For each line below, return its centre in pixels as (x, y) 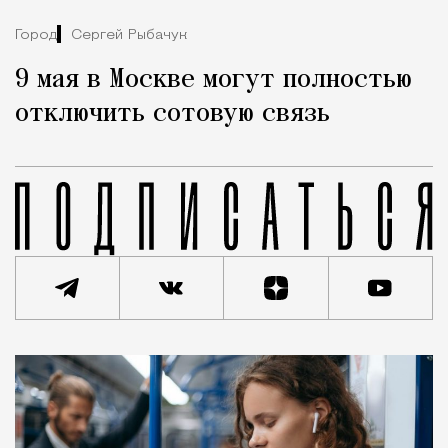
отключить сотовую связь (172, 114)
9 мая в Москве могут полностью (213, 80)
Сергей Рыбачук (129, 35)
